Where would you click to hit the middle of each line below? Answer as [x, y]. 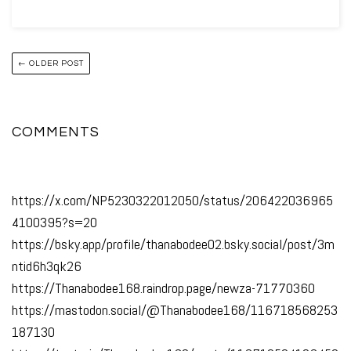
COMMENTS [56, 132]
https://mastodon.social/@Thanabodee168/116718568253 [175, 309]
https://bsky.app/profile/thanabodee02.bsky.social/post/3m [173, 244]
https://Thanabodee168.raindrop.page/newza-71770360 [163, 288]
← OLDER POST [51, 63]
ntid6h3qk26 [47, 266]
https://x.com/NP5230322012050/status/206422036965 [172, 200]
